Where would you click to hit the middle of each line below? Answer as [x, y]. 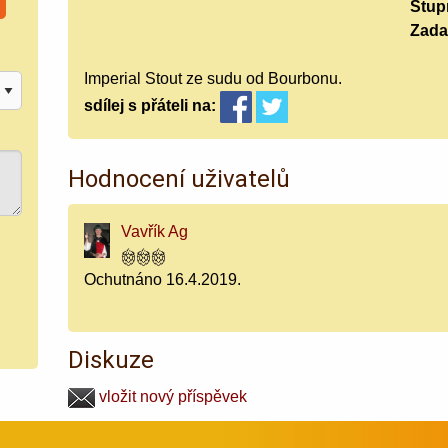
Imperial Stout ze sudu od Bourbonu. [213, 78]
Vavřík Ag [155, 231]
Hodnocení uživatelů [179, 178]
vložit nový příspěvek [171, 396]
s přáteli [156, 106]
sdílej [104, 106]
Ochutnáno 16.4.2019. [163, 279]
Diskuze [111, 359]
